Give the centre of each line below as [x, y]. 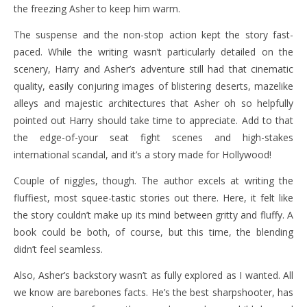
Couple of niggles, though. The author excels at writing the [153, 181]
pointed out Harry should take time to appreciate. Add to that [153, 120]
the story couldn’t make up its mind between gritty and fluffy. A [153, 215]
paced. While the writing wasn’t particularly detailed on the [153, 52]
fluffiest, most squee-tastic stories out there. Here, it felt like [153, 198]
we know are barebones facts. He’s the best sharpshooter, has [153, 292]
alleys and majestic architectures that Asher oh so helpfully [153, 103]
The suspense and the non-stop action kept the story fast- [153, 35]
